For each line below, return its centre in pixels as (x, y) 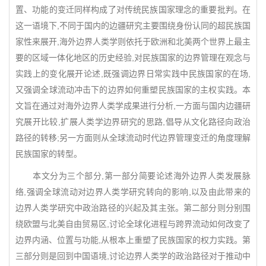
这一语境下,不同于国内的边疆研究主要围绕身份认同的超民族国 (133, 26)
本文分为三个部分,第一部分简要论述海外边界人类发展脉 (133, 176)
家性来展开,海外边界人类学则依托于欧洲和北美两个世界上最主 (133, 42)
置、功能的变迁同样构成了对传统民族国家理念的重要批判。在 (133, 9)
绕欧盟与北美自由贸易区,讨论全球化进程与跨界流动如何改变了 (133, 224)
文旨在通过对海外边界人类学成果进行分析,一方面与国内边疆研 (133, 106)
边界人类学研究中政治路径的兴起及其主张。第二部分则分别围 (133, 208)
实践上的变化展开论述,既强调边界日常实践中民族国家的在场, (133, 74)
